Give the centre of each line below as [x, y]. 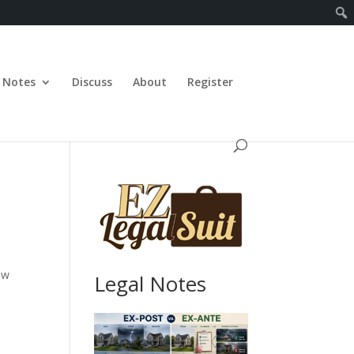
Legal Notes [151, 284]
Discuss [92, 82]
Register [211, 82]
